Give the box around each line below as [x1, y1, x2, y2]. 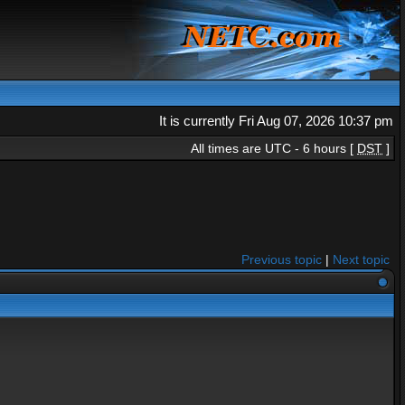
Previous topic [241, 252, 322, 267]
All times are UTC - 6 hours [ [191, 141, 357, 155]
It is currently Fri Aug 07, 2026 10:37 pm [159, 113, 393, 128]
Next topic [333, 252, 390, 267]
